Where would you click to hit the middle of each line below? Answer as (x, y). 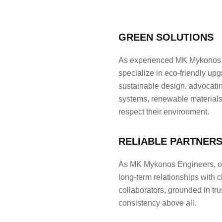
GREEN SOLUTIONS (166, 37)
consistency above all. (157, 203)
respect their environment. (164, 111)
